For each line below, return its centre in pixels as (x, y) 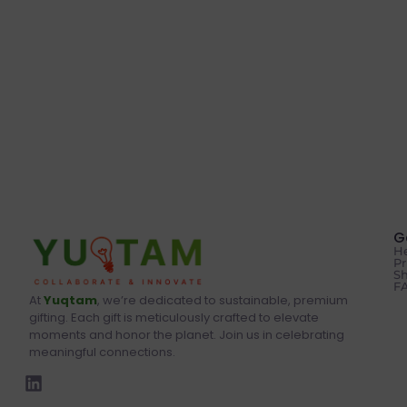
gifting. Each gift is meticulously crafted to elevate (174, 318)
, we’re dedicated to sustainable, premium (223, 301)
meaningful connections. (102, 352)
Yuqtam (70, 301)
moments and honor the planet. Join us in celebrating (187, 335)
